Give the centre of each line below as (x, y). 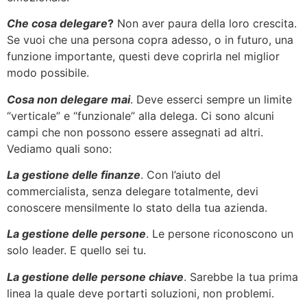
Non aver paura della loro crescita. (205, 24)
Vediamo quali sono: (59, 148)
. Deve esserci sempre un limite (211, 99)
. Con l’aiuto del (181, 175)
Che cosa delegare (57, 24)
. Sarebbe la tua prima (241, 277)
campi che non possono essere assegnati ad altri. (135, 132)
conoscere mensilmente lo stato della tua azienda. (137, 208)
